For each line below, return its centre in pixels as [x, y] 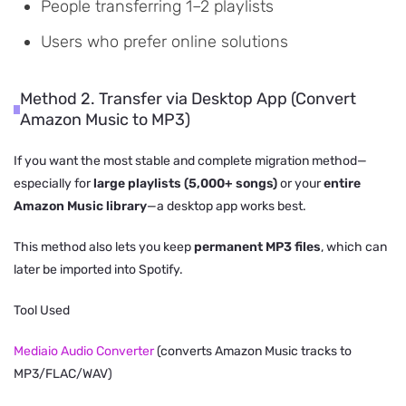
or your [300, 184]
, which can [354, 247]
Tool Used [42, 311]
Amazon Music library [80, 207]
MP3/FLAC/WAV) [63, 374]
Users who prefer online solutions [164, 42]
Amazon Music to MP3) [106, 120]
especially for [53, 184]
